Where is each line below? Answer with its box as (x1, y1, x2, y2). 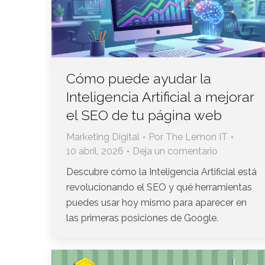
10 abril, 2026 (66, 146, 124, 157)
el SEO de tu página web (66, 107, 222, 124)
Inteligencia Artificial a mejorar (66, 89, 254, 105)
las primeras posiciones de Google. (66, 212, 218, 224)
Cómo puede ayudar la (66, 70, 211, 87)
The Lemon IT (166, 131, 228, 143)
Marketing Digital (66, 131, 140, 143)
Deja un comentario (132, 146, 218, 157)
